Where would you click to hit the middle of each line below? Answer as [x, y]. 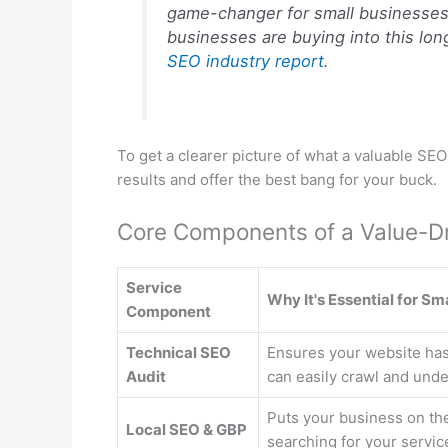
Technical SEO [178, 353]
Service [154, 288]
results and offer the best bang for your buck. [277, 180]
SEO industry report [245, 61]
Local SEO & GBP [186, 430]
